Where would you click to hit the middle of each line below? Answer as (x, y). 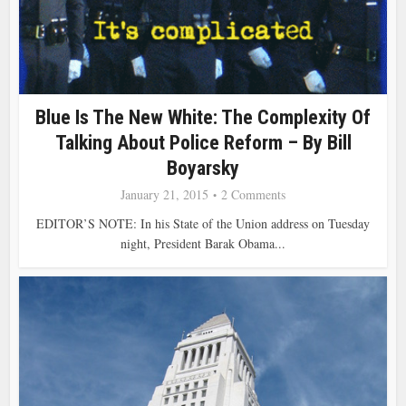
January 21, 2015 (164, 194)
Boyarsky (203, 168)
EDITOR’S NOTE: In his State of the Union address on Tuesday (203, 223)
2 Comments (253, 194)
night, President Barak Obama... (203, 243)
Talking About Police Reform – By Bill (203, 142)
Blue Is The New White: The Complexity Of (203, 117)
